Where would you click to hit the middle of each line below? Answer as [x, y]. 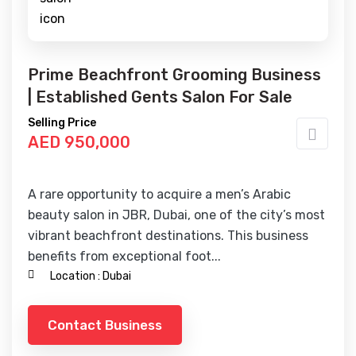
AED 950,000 [79, 142]
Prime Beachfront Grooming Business [174, 75]
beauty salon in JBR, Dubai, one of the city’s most [176, 215]
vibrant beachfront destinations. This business [168, 236]
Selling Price [62, 123]
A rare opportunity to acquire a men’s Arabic [159, 194]
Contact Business [105, 325]
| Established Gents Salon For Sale [160, 97]
